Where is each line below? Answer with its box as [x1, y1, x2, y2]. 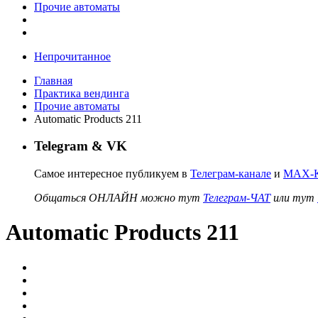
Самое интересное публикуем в [34, 167, 190, 180]
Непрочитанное [34, 50, 111, 62]
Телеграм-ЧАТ [203, 191, 270, 204]
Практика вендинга [34, 87, 129, 99]
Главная [34, 74, 72, 87]
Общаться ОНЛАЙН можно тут [34, 191, 203, 204]
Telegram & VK [34, 138, 127, 154]
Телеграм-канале [190, 167, 271, 180]
